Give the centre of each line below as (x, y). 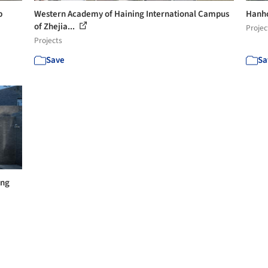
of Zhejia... (56, 27)
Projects (48, 40)
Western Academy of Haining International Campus (132, 14)
